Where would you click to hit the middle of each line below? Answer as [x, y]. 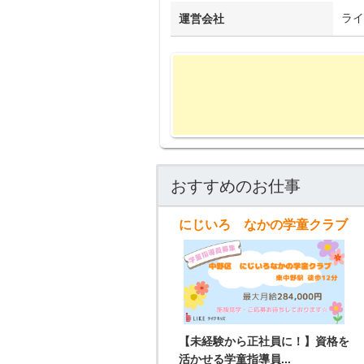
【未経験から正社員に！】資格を [264, 341]
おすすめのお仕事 [236, 186]
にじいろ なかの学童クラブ [263, 225]
